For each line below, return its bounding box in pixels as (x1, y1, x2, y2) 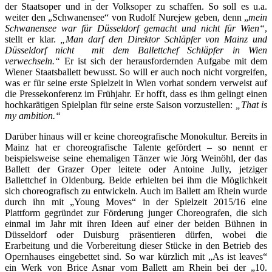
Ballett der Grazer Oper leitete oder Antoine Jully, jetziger (5, 163, 267, 174)
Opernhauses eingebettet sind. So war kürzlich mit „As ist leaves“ (5, 251, 267, 262)
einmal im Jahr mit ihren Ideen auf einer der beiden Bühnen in (5, 218, 267, 229)
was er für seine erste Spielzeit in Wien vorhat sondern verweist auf (5, 77, 267, 88)
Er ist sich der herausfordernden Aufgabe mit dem (60, 55, 267, 66)
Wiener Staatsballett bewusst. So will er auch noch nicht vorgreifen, (5, 66, 267, 77)
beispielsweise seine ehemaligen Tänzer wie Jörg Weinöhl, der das (5, 152, 267, 163)
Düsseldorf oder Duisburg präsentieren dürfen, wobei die (5, 229, 267, 240)
